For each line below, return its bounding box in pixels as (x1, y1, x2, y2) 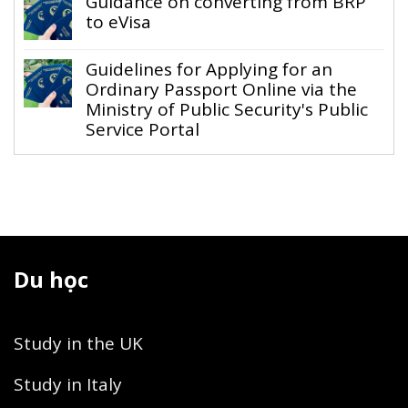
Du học (14, 263, 88, 294)
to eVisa (86, 10, 151, 35)
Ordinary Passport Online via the (86, 77, 357, 102)
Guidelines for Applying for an (86, 57, 332, 82)
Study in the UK (14, 331, 143, 355)
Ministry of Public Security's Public (86, 97, 368, 122)
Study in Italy (14, 372, 122, 396)
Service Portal (86, 117, 199, 142)
